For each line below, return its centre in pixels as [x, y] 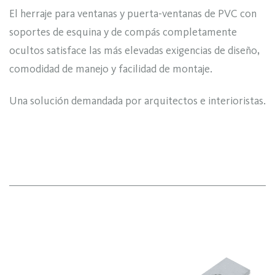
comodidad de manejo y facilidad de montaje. [111, 68]
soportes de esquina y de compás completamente [123, 32]
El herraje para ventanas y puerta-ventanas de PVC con [133, 13]
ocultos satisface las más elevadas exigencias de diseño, [134, 50]
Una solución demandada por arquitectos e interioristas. [137, 101]
